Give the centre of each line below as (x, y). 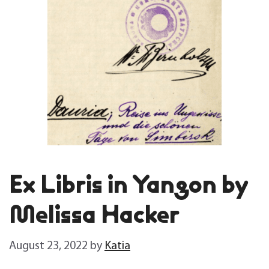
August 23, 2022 (48, 246)
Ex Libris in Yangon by (128, 184)
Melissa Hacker (94, 214)
